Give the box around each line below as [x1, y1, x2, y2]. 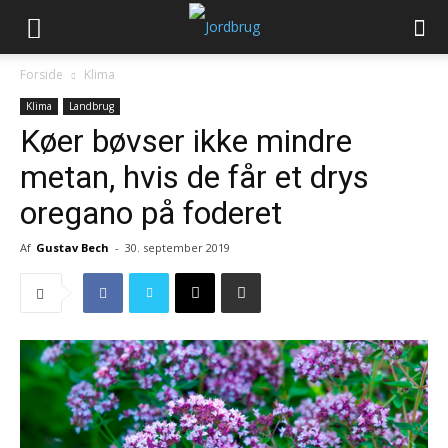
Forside [20, 66, 63, 83]
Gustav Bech [36, 240, 109, 255]
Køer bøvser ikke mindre [20, 122, 352, 160]
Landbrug [69, 99, 114, 113]
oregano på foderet [20, 194, 282, 232]
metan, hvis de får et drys [20, 158, 369, 196]
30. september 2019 [125, 240, 230, 255]
